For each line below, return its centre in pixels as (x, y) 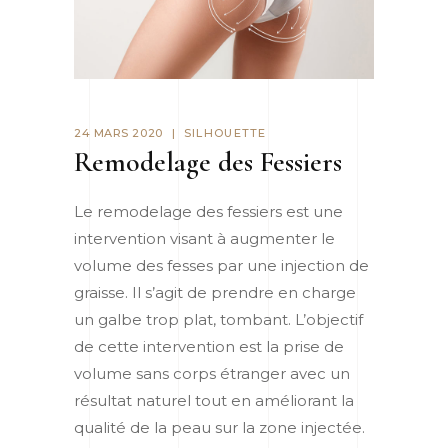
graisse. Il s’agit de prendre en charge (215, 292)
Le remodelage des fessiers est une (208, 211)
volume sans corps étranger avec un (212, 373)
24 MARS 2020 (118, 132)
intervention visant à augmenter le (204, 238)
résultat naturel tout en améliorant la (214, 400)
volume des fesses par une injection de (221, 265)
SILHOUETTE (225, 132)
